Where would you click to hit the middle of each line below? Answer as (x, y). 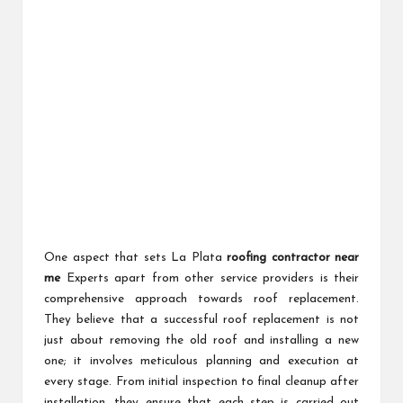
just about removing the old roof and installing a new (201, 341)
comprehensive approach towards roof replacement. (201, 300)
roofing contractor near (293, 258)
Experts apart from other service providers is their (210, 279)
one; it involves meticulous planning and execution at (201, 362)
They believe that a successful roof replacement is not (201, 320)
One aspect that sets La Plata (135, 258)
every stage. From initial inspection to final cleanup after (201, 382)
